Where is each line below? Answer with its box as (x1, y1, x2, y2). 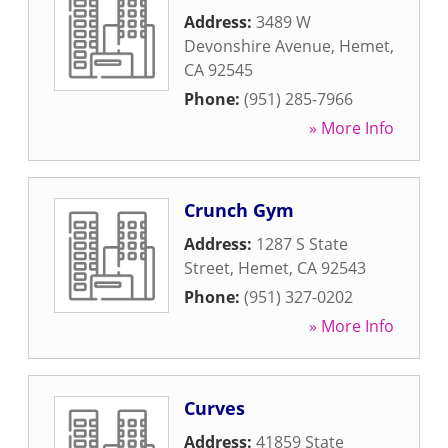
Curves (184, 396, 245, 420)
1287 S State (256, 233, 348, 255)
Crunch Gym (184, 198, 294, 222)
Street (184, 257, 230, 279)
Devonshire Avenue (184, 35, 331, 57)
